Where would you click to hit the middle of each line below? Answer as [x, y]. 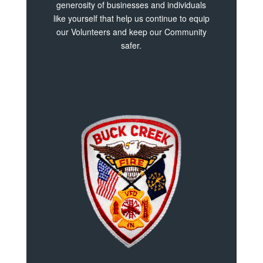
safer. [131, 45]
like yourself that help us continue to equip [131, 18]
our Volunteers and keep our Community [131, 32]
